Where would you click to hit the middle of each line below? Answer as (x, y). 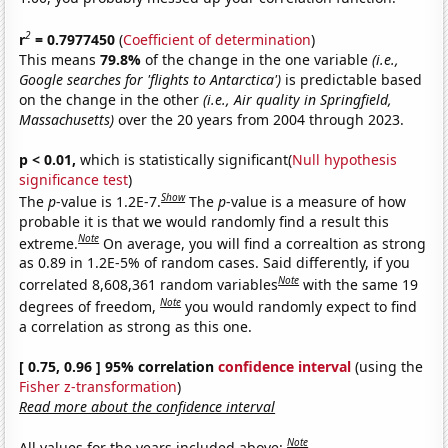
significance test (74, 179)
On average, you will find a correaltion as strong (265, 243)
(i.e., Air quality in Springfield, (298, 99)
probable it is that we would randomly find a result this (204, 221)
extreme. (49, 243)
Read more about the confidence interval (147, 406)
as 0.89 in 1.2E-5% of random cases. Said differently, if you (215, 263)
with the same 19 (361, 284)
